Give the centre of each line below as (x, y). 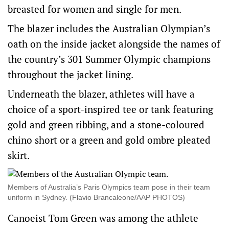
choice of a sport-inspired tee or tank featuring (110, 109)
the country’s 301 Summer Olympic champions (109, 59)
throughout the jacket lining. (71, 74)
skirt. (19, 155)
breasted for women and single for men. (95, 9)
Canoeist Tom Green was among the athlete (103, 218)
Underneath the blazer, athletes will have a (101, 94)
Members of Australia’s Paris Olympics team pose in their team (109, 187)
